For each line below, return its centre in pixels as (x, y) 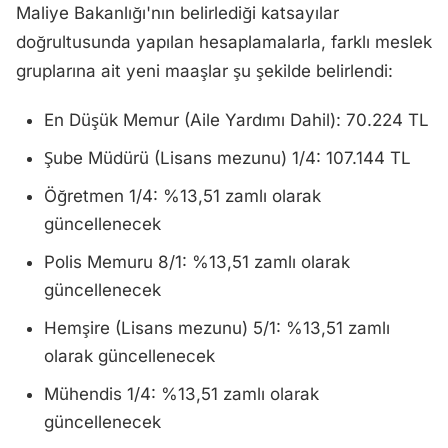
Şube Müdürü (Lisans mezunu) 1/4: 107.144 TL (227, 158)
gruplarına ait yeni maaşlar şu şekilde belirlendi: (204, 71)
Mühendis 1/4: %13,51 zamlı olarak (181, 394)
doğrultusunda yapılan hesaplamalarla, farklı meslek (224, 42)
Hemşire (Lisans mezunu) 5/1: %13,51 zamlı (217, 328)
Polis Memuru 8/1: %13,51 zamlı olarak (197, 262)
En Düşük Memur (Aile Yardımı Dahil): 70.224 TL (236, 120)
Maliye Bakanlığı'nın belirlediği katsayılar (177, 13)
